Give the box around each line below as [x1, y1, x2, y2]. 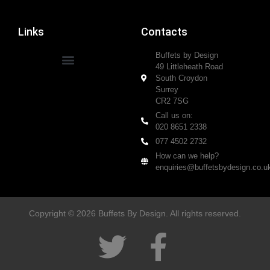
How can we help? [155, 151, 219, 160]
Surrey [155, 85, 178, 94]
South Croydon [155, 74, 207, 83]
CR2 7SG [155, 96, 189, 105]
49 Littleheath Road [155, 62, 223, 71]
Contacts [141, 25, 187, 38]
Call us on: [155, 111, 193, 120]
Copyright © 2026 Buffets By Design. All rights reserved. [29, 209, 241, 218]
